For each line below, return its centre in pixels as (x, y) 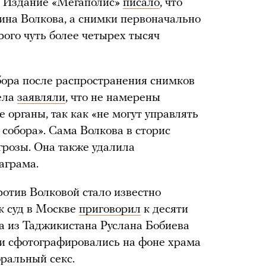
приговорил (110, 209)
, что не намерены (113, 98)
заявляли (41, 98)
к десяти (164, 209)
